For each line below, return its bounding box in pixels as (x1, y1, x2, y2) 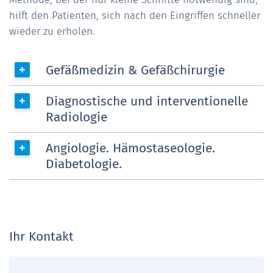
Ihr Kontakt (9, 228, 74, 244)
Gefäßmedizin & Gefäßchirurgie (46, 62, 225, 78)
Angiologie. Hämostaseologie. (46, 140, 215, 156)
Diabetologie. (46, 155, 122, 172)
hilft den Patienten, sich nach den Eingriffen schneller (9, 9, 260, 22)
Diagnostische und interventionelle (46, 93, 248, 109)
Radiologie (46, 108, 107, 125)
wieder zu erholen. (9, 24, 95, 38)
